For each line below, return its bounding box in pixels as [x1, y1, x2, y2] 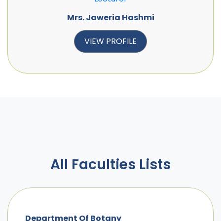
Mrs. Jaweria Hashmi [67, 11, 154, 23]
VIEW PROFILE [84, 35, 137, 47]
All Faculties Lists [50, 154, 171, 174]
